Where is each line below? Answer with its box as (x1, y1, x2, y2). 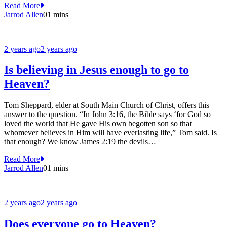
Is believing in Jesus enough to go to (4, 63, 189, 77)
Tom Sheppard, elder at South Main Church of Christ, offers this (4, 101, 209, 110)
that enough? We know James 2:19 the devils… (4, 137, 156, 146)
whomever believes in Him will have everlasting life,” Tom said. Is (4, 128, 217, 137)
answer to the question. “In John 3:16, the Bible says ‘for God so (4, 110, 211, 119)
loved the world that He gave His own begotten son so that (4, 119, 192, 128)
